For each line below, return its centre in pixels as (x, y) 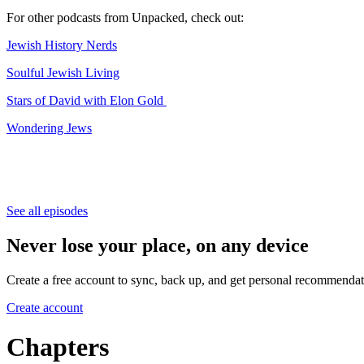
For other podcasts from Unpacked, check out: (125, 17)
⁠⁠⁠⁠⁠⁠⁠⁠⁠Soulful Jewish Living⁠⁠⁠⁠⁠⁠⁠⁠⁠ (63, 72)
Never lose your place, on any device (158, 245)
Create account (45, 307)
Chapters (58, 347)
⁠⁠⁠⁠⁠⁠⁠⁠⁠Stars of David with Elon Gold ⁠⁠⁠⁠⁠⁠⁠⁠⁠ (87, 100)
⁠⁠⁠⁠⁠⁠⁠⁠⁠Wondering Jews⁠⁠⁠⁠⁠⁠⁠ (49, 128)
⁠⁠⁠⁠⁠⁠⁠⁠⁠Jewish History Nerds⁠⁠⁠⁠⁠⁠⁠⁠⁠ (62, 45)
